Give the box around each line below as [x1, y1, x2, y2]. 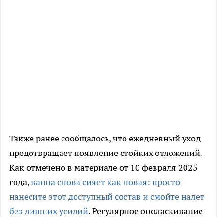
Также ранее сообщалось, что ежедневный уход [9, 133, 201, 144]
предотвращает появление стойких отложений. [9, 147, 202, 159]
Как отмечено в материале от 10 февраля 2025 [9, 162, 198, 173]
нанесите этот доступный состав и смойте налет [9, 191, 204, 202]
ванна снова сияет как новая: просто [31, 176, 180, 188]
